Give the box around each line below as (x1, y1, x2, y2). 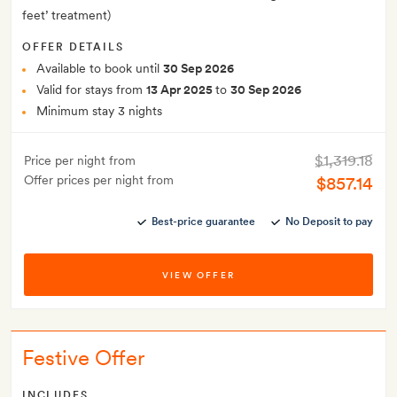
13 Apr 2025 (146, 82, 215, 97)
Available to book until (36, 61, 163, 76)
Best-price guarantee (152, 215, 255, 229)
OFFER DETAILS (22, 41, 124, 54)
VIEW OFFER (161, 269, 236, 281)
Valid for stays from (36, 82, 146, 97)
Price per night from (24, 153, 136, 168)
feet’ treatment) (22, 8, 111, 23)
